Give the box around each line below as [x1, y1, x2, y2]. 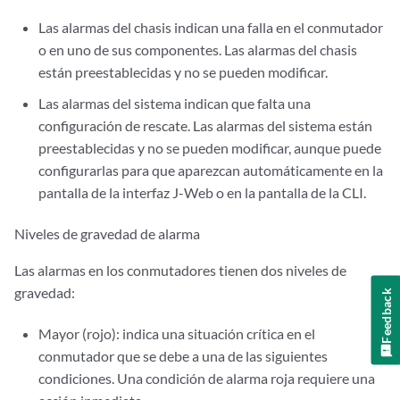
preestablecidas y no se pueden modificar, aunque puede [38, 139, 382, 156]
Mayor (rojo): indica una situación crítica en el [38, 325, 316, 342]
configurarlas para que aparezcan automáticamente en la [38, 162, 384, 179]
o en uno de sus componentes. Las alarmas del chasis [38, 41, 358, 58]
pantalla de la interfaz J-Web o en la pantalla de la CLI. [38, 184, 367, 201]
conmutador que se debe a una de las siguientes [38, 347, 329, 364]
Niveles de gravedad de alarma [14, 225, 200, 242]
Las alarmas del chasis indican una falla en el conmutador [38, 19, 384, 36]
